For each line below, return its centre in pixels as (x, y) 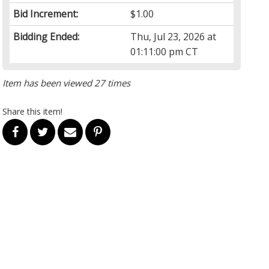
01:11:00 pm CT (165, 51)
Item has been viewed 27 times (67, 83)
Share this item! (33, 111)
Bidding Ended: (47, 36)
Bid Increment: (46, 14)
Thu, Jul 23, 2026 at (174, 36)
